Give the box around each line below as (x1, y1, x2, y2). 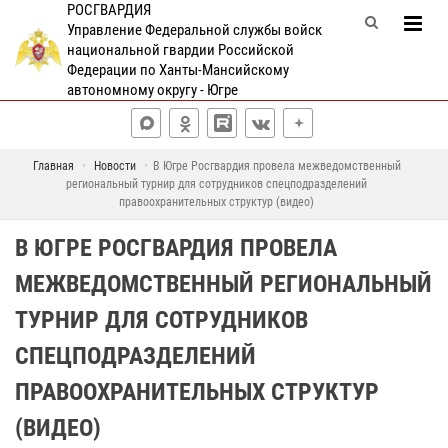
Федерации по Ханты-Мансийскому (66, 61, 289, 79)
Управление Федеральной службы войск (66, 21, 322, 39)
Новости (93, 159, 136, 173)
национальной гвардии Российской (66, 41, 294, 59)
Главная (32, 159, 74, 173)
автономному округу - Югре (66, 81, 238, 99)
